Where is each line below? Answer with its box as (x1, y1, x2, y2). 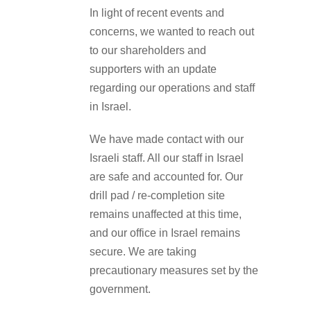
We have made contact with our (90, 133, 244, 145)
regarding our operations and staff (90, 81, 255, 94)
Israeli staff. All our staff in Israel (90, 151, 244, 164)
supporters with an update (90, 62, 217, 75)
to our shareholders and (90, 44, 206, 56)
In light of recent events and (90, 6, 224, 19)
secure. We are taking (90, 245, 196, 258)
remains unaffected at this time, (90, 208, 242, 220)
